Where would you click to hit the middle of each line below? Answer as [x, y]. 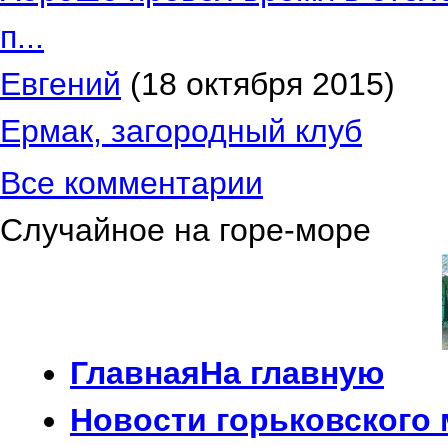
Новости [143, 420]
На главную [292, 373]
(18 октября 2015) [258, 84]
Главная [135, 373]
